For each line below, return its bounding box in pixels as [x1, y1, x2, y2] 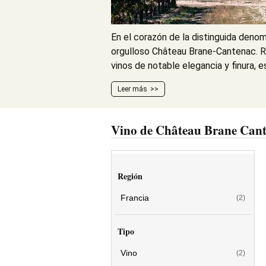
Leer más [118, 85, 147, 93]
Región [118, 170, 142, 182]
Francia [121, 193, 149, 202]
